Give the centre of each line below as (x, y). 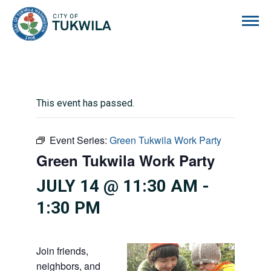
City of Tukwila (142, 13)
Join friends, (62, 251)
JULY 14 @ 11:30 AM (117, 186)
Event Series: (80, 140)
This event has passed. (85, 103)
